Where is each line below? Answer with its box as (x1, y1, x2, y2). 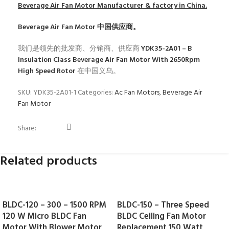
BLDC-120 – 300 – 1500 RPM (3, 199, 106, 213)
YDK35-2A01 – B (141, 42, 192, 55)
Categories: (78, 86, 113, 99)
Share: (18, 122, 36, 134)
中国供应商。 (96, 21, 140, 33)
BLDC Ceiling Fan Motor (117, 210, 206, 224)
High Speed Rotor (18, 65, 77, 77)
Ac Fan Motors (114, 86, 159, 99)
